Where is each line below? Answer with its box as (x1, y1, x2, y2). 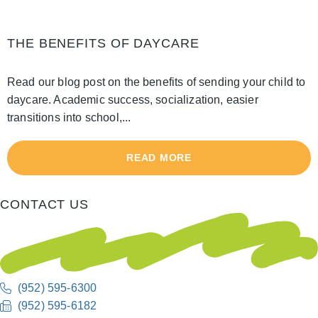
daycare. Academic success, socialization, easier (7, 94, 258, 106)
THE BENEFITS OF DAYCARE (7, 36, 199, 51)
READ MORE (126, 152, 192, 164)
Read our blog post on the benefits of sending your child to (7, 76, 306, 89)
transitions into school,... (7, 111, 131, 124)
